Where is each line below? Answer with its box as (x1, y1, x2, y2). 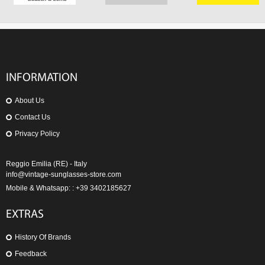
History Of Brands (15, 232, 71, 241)
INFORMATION (6, 72, 77, 84)
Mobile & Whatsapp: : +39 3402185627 (6, 183, 131, 192)
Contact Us (15, 112, 50, 121)
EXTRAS (6, 208, 44, 221)
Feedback (15, 249, 47, 258)
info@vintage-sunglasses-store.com (6, 170, 121, 179)
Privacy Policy (15, 129, 60, 138)
